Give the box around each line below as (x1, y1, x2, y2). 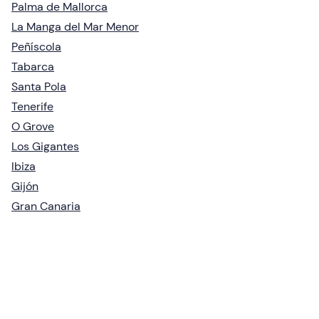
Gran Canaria (11, 199, 80, 214)
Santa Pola (11, 79, 66, 95)
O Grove (11, 119, 54, 135)
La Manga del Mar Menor (11, 19, 139, 35)
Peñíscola (11, 39, 61, 55)
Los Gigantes (11, 139, 79, 155)
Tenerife (11, 99, 53, 115)
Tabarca (11, 59, 54, 75)
